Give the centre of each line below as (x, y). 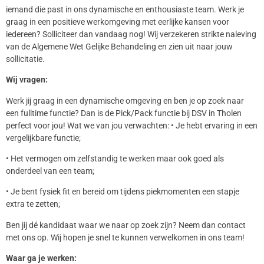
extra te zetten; (33, 204)
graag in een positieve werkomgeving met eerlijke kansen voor (118, 22)
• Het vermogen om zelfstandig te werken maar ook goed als (115, 159)
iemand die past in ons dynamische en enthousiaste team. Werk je (125, 9)
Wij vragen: (27, 80)
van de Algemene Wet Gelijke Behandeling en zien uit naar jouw (119, 46)
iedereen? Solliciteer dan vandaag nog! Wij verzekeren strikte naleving (131, 34)
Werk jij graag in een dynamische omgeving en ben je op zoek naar (125, 100)
